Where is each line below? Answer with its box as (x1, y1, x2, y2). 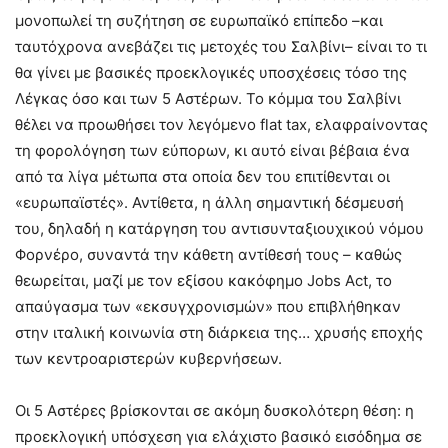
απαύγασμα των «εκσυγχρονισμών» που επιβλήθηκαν (15, 296, 401, 316)
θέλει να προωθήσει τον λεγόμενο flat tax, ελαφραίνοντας (15, 114, 428, 134)
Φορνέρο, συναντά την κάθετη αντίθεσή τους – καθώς (15, 244, 402, 264)
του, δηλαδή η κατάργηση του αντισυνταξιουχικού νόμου (15, 218, 424, 238)
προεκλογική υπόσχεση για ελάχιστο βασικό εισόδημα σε (15, 426, 422, 446)
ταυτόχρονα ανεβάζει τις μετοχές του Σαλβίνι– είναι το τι (15, 36, 427, 56)
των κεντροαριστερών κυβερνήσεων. (15, 348, 282, 368)
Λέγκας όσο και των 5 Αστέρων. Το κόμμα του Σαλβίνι (15, 88, 401, 108)
